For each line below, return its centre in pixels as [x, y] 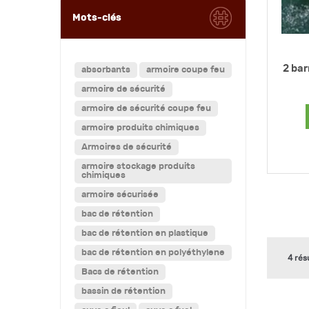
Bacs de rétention [120, 272]
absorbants [106, 70]
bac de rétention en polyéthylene [153, 252]
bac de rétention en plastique [145, 233]
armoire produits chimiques [140, 128]
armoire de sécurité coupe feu [146, 108]
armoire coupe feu [186, 70]
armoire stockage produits [138, 166]
